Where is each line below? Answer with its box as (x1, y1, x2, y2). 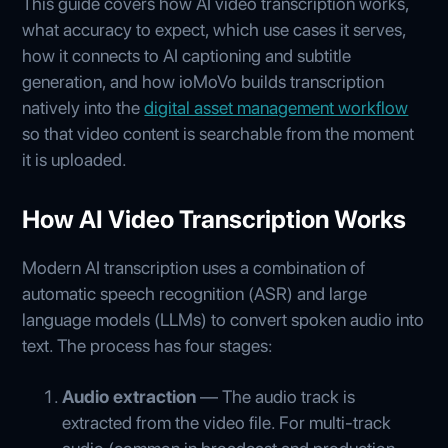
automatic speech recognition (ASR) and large (22, 282, 368, 304)
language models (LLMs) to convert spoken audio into (22, 308, 425, 330)
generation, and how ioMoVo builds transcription (22, 70, 385, 92)
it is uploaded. (22, 148, 128, 170)
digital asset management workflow (144, 96, 409, 118)
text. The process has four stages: (22, 334, 274, 356)
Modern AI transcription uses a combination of (22, 256, 366, 278)
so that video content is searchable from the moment (22, 122, 415, 144)
